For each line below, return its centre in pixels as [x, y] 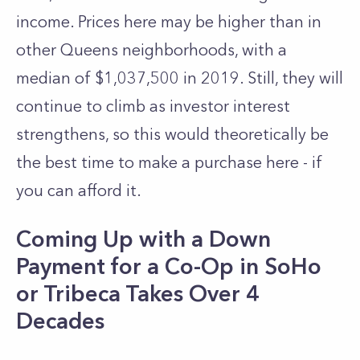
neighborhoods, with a [202, 50]
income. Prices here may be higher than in [169, 22]
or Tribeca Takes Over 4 [138, 293]
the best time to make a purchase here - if [169, 162]
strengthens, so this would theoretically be [172, 134]
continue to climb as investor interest [153, 106]
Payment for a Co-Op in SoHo [169, 266]
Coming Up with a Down [143, 239]
